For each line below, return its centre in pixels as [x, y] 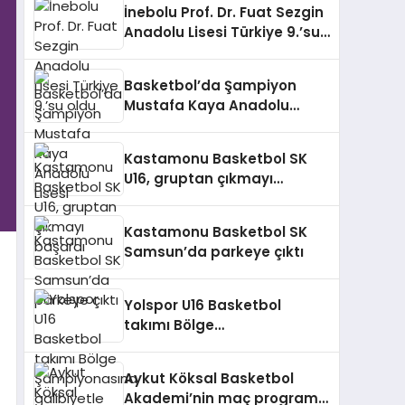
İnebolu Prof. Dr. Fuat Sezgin [224, 13]
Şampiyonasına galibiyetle [221, 345]
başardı [152, 199]
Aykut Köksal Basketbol [209, 379]
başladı [151, 365]
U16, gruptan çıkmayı [198, 179]
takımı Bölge [169, 325]
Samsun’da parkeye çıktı [214, 252]
